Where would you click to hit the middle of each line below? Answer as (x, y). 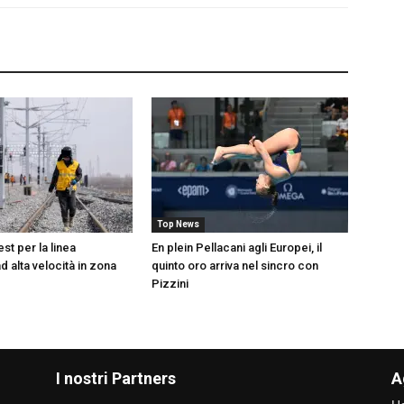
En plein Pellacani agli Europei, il (237, 247)
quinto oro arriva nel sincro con (235, 265)
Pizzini (170, 283)
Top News (178, 224)
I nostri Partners (116, 378)
